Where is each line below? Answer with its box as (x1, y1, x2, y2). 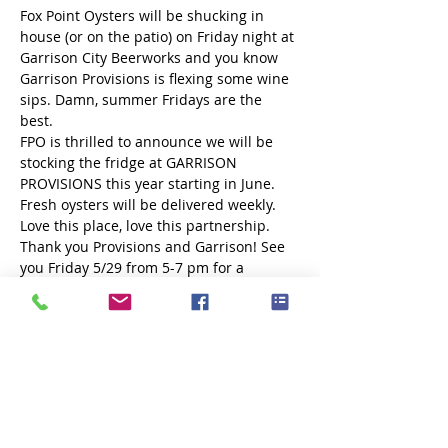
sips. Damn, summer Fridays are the (20, 90, 266, 109)
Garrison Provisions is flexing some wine (20, 69, 293, 88)
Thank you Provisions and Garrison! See (20, 237, 289, 256)
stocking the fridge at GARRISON (20, 153, 241, 172)
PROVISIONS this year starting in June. (20, 174, 279, 193)
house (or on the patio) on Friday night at (20, 27, 298, 46)
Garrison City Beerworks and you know (20, 48, 282, 67)
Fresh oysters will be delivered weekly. (20, 195, 280, 214)
